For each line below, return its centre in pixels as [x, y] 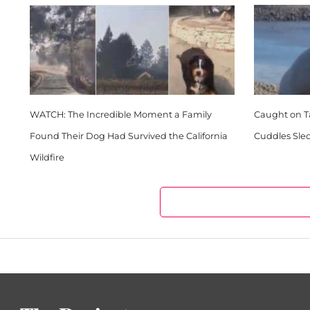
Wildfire [47, 157]
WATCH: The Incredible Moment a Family [120, 115]
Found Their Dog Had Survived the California [128, 136]
